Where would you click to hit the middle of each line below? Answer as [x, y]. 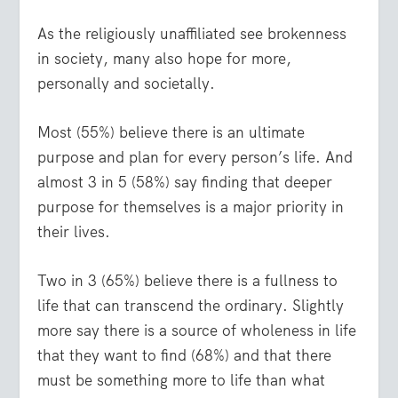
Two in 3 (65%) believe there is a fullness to [188, 281]
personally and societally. [127, 83]
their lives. [74, 231]
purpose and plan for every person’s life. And [195, 157]
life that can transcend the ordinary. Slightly [191, 306]
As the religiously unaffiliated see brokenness [192, 33]
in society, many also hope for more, [165, 58]
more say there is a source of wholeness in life [197, 330]
